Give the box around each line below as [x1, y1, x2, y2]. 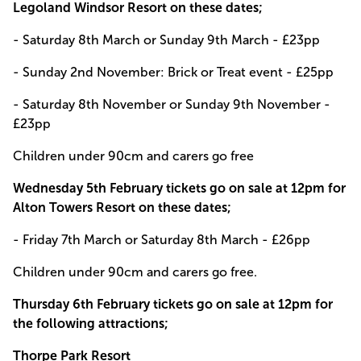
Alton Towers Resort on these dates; [13, 199, 231, 215]
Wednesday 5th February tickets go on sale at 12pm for [13, 180, 346, 196]
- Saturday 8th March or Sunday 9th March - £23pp [13, 31, 320, 48]
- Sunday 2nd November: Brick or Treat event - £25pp [13, 64, 334, 80]
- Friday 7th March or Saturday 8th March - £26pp [13, 231, 310, 247]
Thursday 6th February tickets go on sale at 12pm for [13, 296, 333, 312]
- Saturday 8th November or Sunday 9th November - [13, 96, 330, 112]
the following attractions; [13, 315, 168, 331]
